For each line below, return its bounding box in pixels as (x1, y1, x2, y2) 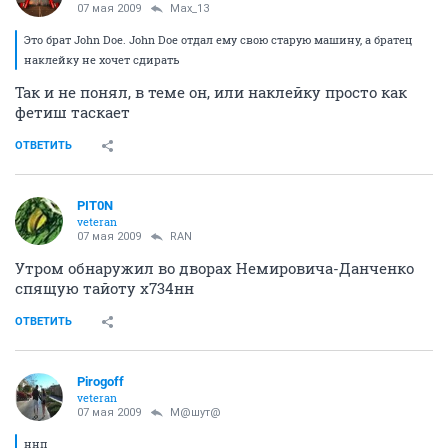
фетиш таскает (15, 101, 130, 122)
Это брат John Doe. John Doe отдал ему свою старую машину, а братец (24, 31, 412, 47)
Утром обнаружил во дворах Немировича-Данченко (15, 257, 414, 278)
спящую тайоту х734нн (15, 277, 194, 298)
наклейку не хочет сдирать (24, 51, 180, 67)
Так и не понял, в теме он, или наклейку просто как (15, 81, 407, 102)
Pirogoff (77, 373, 124, 389)
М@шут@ (170, 405, 221, 419)
